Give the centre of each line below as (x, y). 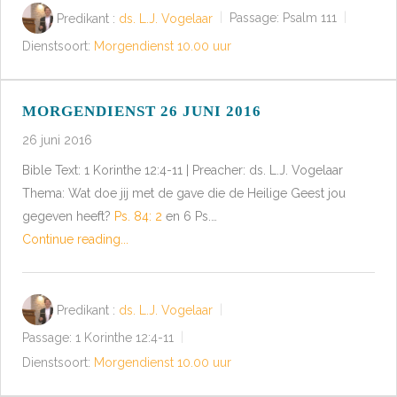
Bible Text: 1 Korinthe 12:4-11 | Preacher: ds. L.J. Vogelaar (183, 171)
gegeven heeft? (68, 217)
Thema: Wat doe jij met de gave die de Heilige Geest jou (184, 194)
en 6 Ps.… (190, 217)
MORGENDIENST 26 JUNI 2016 (142, 112)
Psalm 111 (310, 18)
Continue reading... (75, 240)
